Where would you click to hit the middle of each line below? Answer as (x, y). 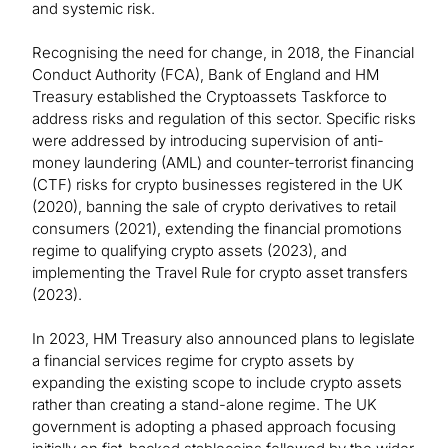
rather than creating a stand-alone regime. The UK (204, 405)
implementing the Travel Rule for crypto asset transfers (220, 273)
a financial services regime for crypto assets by (193, 361)
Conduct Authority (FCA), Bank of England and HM (205, 75)
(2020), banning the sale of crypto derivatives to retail (214, 207)
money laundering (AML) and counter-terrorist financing (223, 163)
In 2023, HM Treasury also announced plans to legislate (223, 339)
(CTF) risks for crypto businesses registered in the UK (217, 185)
